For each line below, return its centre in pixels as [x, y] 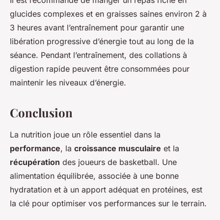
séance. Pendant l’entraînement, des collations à [98, 55]
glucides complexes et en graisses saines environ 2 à [108, 14]
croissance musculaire [118, 149]
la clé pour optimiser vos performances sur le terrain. [108, 204]
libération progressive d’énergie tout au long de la [102, 41]
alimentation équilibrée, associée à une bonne [94, 176]
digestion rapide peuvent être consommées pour [100, 69]
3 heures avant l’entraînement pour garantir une [97, 28]
